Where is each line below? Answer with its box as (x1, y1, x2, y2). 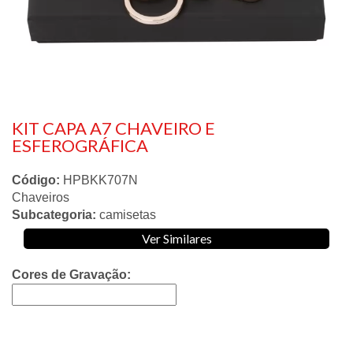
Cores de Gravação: (12, 268, 131, 282)
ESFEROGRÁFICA (12, 135, 148, 157)
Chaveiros (12, 191, 69, 205)
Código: (12, 173, 60, 188)
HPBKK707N (63, 173, 138, 188)
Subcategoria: (12, 208, 96, 222)
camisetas (99, 208, 156, 222)
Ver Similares (141, 231, 212, 247)
